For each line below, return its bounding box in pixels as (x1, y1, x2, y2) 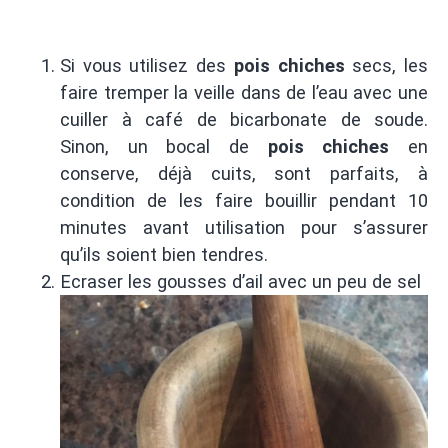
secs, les (344, 54, 429, 76)
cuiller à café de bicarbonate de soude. (60, 108, 428, 130)
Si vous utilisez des (60, 54, 234, 76)
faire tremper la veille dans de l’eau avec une (60, 81, 428, 103)
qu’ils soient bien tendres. (60, 243, 268, 265)
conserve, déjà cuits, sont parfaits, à (60, 162, 428, 184)
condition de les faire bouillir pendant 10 (60, 189, 428, 211)
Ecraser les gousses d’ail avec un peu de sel (60, 270, 421, 292)
